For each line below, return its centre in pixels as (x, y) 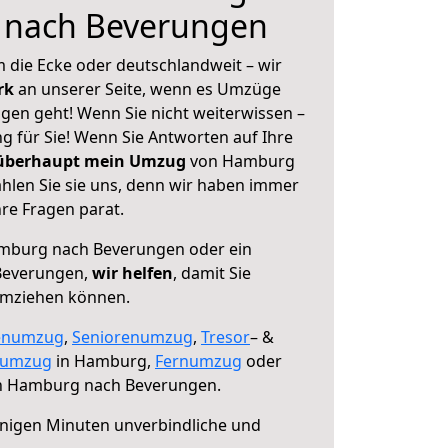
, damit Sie (212, 273)
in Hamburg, (103, 361)
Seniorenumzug (132, 337)
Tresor (225, 337)
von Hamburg (240, 161)
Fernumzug (198, 361)
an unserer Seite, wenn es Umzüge (149, 89)
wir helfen (132, 273)
